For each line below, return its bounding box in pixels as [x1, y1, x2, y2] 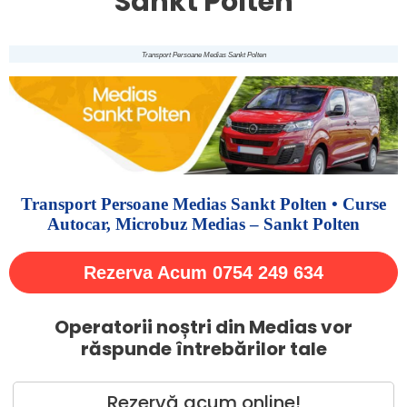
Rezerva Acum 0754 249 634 [84, 263, 323, 283]
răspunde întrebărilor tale [80, 336, 327, 362]
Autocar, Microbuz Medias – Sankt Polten [47, 214, 360, 234]
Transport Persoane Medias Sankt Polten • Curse [21, 194, 386, 214]
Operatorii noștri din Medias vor [55, 314, 352, 341]
